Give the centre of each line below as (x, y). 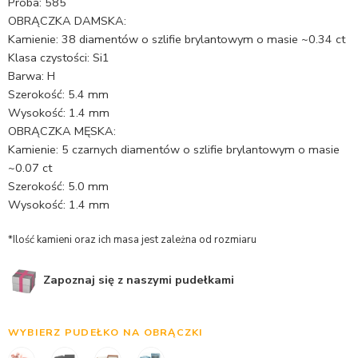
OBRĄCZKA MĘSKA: (62, 131)
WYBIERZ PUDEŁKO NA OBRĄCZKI (106, 332)
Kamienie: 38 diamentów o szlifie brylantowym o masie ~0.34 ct (177, 39)
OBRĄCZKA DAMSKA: (67, 21)
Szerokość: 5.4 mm (58, 94)
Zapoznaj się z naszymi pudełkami (137, 279)
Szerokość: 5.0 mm (58, 186)
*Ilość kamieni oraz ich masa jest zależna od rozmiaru (132, 239)
